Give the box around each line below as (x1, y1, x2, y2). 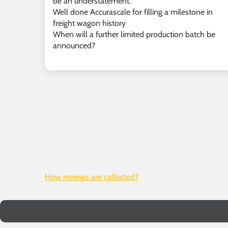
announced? (53, 40, 95, 50)
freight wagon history (53, 18, 126, 28)
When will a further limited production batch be (53, 29, 215, 39)
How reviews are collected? (45, 172, 138, 182)
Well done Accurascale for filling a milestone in (53, 7, 213, 17)
